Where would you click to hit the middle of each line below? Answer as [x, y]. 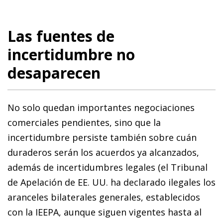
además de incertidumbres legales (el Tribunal [108, 167]
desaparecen [54, 73]
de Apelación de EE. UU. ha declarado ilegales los [111, 182]
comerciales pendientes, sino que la [84, 122]
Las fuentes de [61, 36]
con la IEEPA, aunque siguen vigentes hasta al [105, 212]
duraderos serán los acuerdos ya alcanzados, [103, 152]
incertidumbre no [71, 54]
